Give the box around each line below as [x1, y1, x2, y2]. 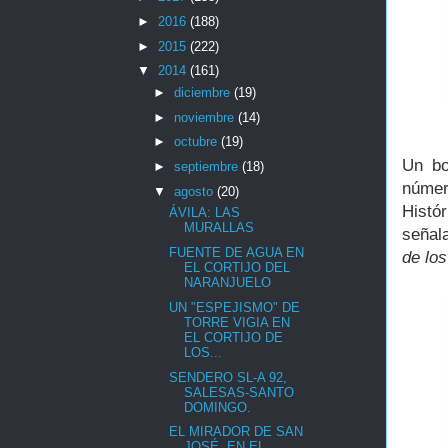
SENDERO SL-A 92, [169, 369, 288, 385]
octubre [173, 134, 221, 150]
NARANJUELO [184, 275, 272, 291]
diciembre [173, 84, 234, 100]
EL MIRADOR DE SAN [169, 424, 304, 440]
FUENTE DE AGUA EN [169, 245, 305, 261]
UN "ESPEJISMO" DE [169, 299, 301, 315]
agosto [173, 183, 217, 199]
